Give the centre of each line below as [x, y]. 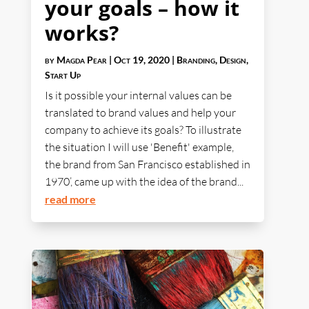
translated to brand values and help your [140, 113]
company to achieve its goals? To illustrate [143, 130]
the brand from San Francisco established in [147, 165]
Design [232, 60]
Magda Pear [81, 60]
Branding [196, 60]
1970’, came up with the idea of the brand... [144, 182]
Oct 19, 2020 [141, 60]
